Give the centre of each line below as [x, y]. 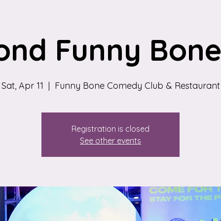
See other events [110, 141]
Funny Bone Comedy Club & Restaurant [137, 86]
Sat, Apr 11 [22, 86]
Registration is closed [110, 129]
